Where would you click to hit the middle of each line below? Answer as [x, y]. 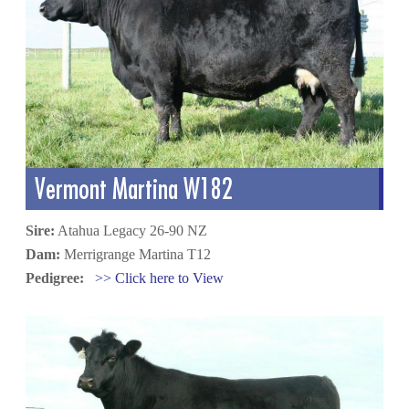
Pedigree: [57, 278]
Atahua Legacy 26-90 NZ [131, 230]
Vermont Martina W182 [134, 188]
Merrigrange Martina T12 [136, 254]
